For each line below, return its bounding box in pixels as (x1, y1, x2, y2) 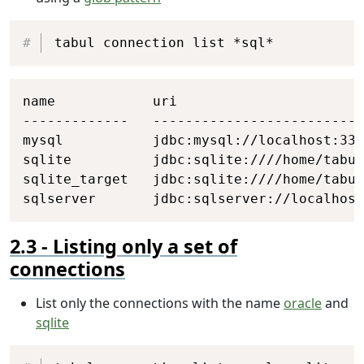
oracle (284, 293, 322, 312)
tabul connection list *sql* (54, 34, 274, 50)
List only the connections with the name (36, 293, 284, 312)
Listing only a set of (53, 232, 237, 259)
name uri (23, 93, 177, 109)
